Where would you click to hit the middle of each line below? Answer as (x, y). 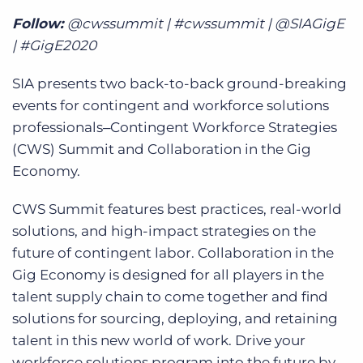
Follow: (40, 23)
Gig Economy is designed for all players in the (168, 274)
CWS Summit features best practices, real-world (177, 209)
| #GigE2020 (54, 45)
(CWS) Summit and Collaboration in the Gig (162, 149)
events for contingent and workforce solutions (171, 105)
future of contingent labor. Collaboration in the (173, 252)
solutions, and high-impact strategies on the (164, 231)
